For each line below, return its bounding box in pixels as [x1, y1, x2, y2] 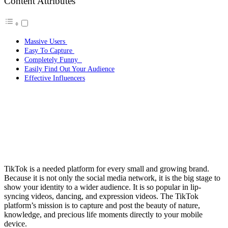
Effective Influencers [24, 74, 85, 82]
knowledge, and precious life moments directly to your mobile [4, 210, 203, 219]
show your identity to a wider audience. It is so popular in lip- [4, 183, 201, 192]
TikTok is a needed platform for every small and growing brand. [4, 164, 209, 174]
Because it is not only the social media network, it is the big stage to [4, 174, 220, 183]
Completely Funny [24, 55, 82, 64]
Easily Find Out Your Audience [24, 65, 115, 73]
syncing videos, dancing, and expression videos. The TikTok [4, 192, 198, 201]
